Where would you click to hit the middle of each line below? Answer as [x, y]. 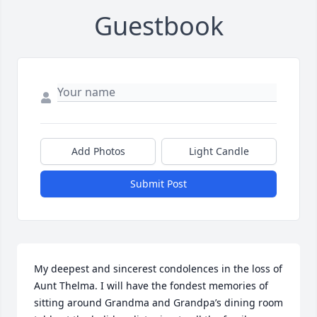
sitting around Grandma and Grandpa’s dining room [158, 303]
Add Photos [98, 151]
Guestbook [158, 26]
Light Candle [219, 151]
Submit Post [158, 184]
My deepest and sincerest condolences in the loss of [158, 269]
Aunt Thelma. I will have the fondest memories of [151, 286]
